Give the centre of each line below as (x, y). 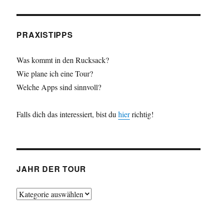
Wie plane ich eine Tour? (55, 74)
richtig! (142, 114)
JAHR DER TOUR (52, 169)
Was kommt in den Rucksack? (63, 60)
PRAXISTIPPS (45, 35)
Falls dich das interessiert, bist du (68, 114)
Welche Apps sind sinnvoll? (59, 87)
